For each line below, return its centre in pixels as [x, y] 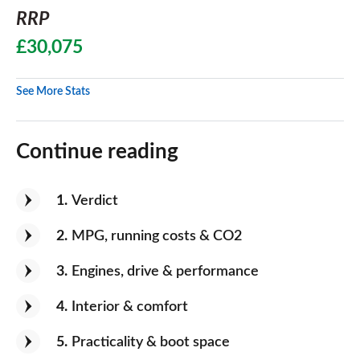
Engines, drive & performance [165, 272]
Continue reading [97, 152]
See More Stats [53, 92]
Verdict [95, 201]
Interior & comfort [130, 307]
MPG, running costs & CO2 [157, 236]
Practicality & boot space [151, 342]
